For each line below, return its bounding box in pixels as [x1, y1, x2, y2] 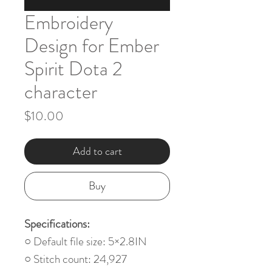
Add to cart [72, 143, 122, 159]
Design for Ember [24, 31, 159, 59]
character [24, 77, 97, 106]
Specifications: [24, 215, 90, 232]
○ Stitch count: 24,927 [24, 250, 127, 267]
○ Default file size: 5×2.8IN [24, 233, 147, 250]
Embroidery [24, 8, 113, 36]
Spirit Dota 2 [24, 54, 123, 83]
